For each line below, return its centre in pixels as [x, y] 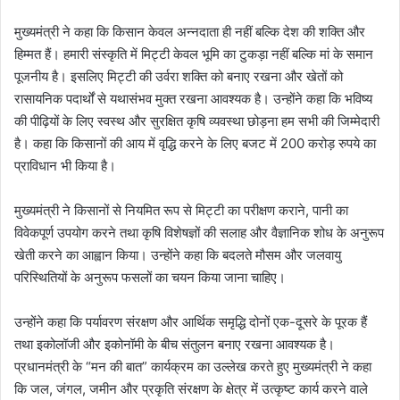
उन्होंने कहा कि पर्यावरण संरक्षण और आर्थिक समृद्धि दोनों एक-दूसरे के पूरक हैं [191, 321]
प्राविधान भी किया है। [65, 165]
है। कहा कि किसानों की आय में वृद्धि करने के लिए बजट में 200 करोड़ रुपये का [195, 143]
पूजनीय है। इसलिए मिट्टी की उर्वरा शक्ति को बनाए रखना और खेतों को [179, 76]
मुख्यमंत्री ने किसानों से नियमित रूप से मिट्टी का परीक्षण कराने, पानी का [181, 210]
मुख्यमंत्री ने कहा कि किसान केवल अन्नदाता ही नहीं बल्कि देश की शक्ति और [190, 31]
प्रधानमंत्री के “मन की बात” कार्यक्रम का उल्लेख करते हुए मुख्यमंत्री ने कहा [193, 366]
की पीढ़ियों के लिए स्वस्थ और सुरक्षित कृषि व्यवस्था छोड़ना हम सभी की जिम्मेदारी [197, 121]
